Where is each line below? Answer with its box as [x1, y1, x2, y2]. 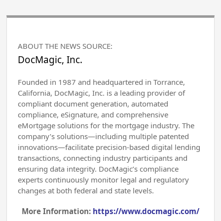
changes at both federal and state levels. [18, 185, 154, 195]
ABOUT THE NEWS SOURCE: [18, 40, 113, 51]
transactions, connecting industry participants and [18, 152, 188, 163]
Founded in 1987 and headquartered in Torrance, [18, 76, 185, 87]
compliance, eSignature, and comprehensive [18, 109, 169, 119]
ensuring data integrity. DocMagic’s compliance [18, 163, 179, 174]
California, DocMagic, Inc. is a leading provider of [18, 87, 185, 98]
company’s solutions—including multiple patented [18, 131, 189, 141]
